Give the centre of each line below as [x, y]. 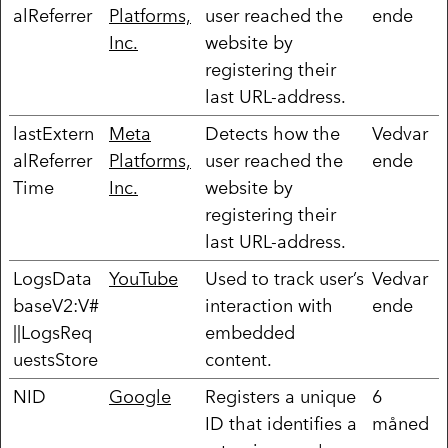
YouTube [143, 278]
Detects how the [272, 133]
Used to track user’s [284, 278]
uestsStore [55, 359]
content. [238, 359]
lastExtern [53, 133]
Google [140, 396]
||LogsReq [52, 332]
